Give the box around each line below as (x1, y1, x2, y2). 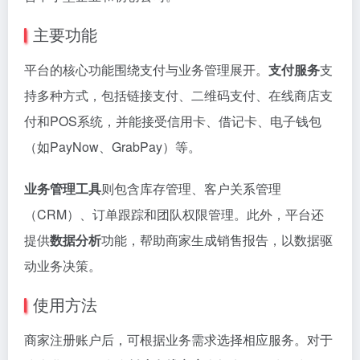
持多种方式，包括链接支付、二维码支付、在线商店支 (24, 86, 333, 104)
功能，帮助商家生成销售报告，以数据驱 (101, 231, 333, 249)
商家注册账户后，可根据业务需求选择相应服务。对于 (24, 330, 333, 349)
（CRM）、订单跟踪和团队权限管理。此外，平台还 (24, 205, 324, 223)
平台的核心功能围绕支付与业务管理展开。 (24, 60, 268, 79)
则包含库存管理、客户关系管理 (101, 179, 281, 198)
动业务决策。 (24, 256, 101, 275)
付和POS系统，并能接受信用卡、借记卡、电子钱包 (24, 112, 321, 130)
